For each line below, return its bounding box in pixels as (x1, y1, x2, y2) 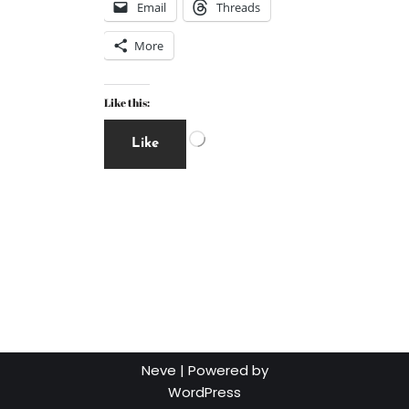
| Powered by (175, 361, 268, 380)
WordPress (168, 383, 241, 402)
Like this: (104, 94, 150, 110)
